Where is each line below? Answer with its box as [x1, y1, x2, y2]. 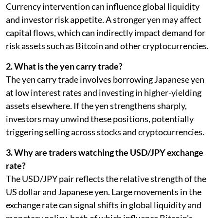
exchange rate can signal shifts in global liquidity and [6, 200, 201, 211]
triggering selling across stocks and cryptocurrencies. [6, 127, 204, 138]
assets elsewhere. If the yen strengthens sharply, [6, 100, 187, 111]
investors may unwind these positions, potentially [6, 113, 194, 125]
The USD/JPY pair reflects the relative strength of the [6, 173, 206, 184]
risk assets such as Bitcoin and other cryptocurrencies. [6, 40, 209, 52]
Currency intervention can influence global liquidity [6, 1, 200, 12]
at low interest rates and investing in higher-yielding [6, 87, 201, 98]
